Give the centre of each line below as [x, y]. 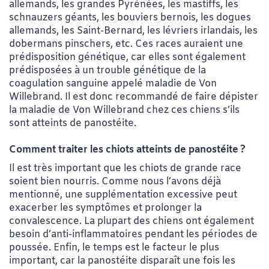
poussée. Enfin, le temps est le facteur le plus [114, 248]
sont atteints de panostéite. [73, 124]
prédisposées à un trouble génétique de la [107, 71]
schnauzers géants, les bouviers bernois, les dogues [130, 18]
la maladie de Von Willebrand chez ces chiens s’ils [124, 110]
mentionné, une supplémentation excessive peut [123, 195]
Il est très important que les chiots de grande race [125, 169]
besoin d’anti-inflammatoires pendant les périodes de [133, 235]
